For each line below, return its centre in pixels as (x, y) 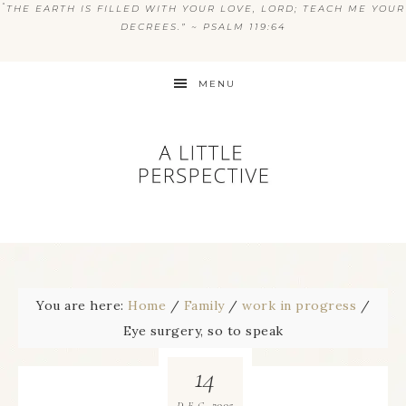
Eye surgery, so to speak (203, 331)
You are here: (82, 305)
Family (204, 305)
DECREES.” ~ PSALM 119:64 (203, 27)
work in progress (299, 305)
